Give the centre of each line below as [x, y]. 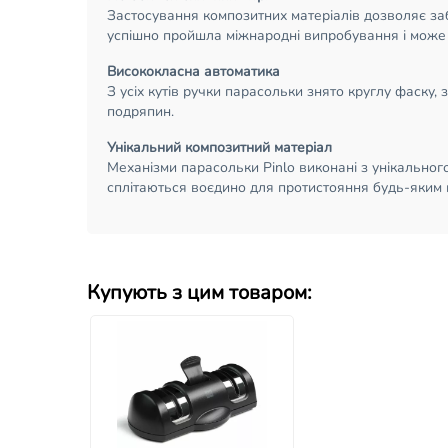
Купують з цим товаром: [199, 292]
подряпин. [140, 111]
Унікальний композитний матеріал [219, 147]
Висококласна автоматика [193, 71]
